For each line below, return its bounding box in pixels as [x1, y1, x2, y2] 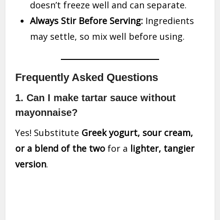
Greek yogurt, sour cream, [82, 127, 193, 139]
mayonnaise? [15, 107, 78, 118]
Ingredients [143, 15, 194, 27]
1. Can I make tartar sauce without [15, 92, 176, 104]
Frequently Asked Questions [15, 71, 159, 84]
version [15, 158, 47, 170]
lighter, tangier [130, 142, 195, 155]
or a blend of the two [15, 142, 106, 155]
